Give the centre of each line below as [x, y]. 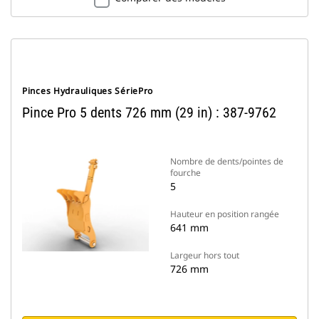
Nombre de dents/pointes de [227, 161]
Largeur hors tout [205, 255]
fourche [185, 173]
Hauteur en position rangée [225, 214]
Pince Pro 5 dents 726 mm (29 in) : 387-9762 [149, 113]
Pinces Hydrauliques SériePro [88, 91]
